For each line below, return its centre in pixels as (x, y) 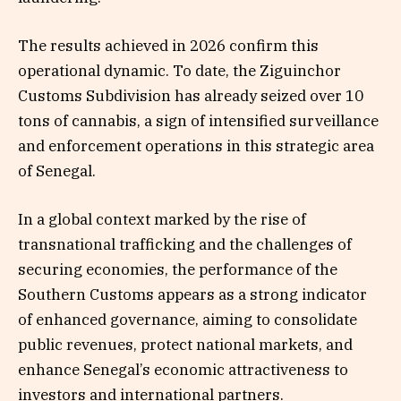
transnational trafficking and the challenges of (185, 245)
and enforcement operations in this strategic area (196, 146)
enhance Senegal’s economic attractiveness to (183, 370)
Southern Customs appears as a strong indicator (192, 295)
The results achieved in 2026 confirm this (168, 46)
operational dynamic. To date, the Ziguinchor (179, 71)
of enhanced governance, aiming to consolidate (188, 320)
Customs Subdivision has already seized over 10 (191, 96)
